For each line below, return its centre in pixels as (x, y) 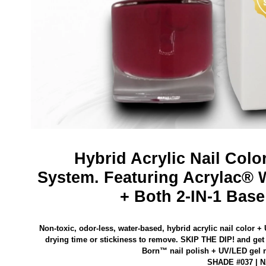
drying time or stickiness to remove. (111, 239)
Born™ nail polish (175, 251)
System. (68, 178)
